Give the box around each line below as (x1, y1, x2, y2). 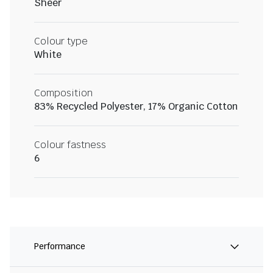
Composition (34, 87, 93, 100)
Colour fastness (34, 138, 106, 152)
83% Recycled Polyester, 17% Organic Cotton (34, 100, 238, 113)
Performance (34, 241, 85, 252)
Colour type (34, 35, 88, 48)
